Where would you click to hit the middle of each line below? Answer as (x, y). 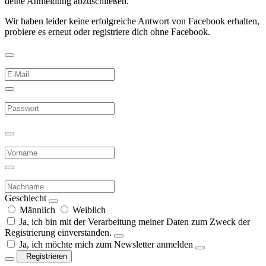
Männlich (37, 210)
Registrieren (47, 256)
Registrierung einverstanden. (58, 232)
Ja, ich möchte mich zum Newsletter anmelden (106, 244)
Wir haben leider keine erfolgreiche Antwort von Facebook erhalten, (132, 21)
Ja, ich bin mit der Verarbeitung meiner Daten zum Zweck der (134, 221)
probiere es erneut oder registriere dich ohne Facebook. (107, 31)
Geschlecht (26, 198)
